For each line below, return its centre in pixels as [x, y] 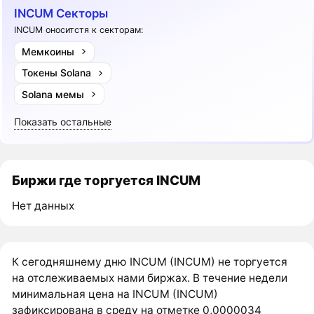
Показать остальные [63, 121]
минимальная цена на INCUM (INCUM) [115, 294]
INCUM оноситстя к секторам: [79, 30]
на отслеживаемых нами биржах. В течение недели [150, 278]
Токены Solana [56, 73]
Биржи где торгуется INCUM [107, 180]
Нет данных [43, 206]
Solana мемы [53, 94]
